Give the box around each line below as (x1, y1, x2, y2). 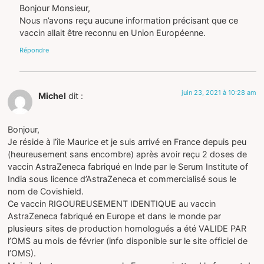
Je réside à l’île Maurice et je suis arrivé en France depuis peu (8, 136, 247, 147)
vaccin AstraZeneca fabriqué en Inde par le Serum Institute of (8, 161, 249, 171)
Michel (38, 91, 67, 101)
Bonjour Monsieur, (19, 2, 91, 13)
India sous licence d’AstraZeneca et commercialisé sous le (8, 173, 237, 184)
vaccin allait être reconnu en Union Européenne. (19, 27, 206, 38)
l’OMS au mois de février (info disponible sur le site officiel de (8, 235, 248, 246)
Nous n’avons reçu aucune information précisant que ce (19, 15, 239, 25)
